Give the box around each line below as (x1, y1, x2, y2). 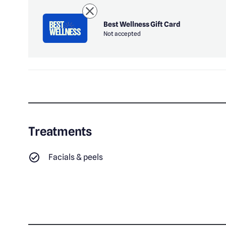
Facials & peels (48, 152, 103, 162)
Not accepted (103, 29, 141, 37)
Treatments (28, 124, 92, 139)
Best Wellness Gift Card (103, 20, 181, 28)
